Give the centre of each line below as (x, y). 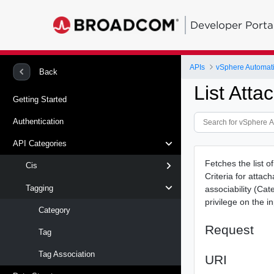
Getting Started (40, 99)
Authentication (38, 121)
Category (54, 210)
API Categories (40, 144)
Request (230, 229)
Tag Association (67, 254)
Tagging (39, 188)
